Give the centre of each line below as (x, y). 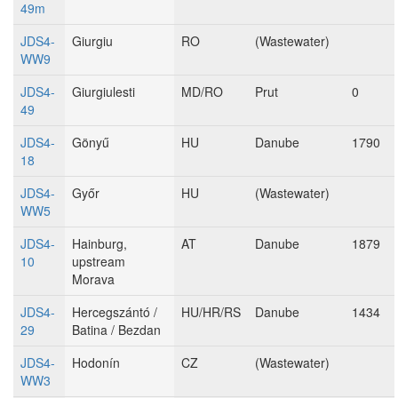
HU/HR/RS (211, 312)
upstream (99, 261)
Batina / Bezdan (116, 330)
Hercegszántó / (115, 312)
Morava (93, 279)
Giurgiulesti (103, 92)
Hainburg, (99, 243)
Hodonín (96, 362)
